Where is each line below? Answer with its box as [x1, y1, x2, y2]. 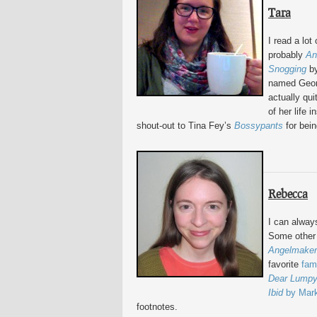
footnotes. [137, 301, 178, 312]
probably [268, 50, 306, 60]
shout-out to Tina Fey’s [137, 120, 234, 131]
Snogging [268, 64, 306, 74]
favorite [268, 259, 301, 270]
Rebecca [268, 187, 308, 200]
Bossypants [234, 120, 283, 131]
